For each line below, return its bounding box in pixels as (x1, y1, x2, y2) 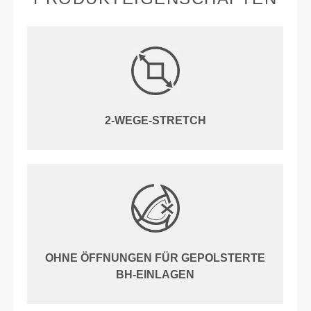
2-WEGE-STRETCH (104, 114, 206, 126)
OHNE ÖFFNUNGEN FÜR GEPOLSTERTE (45, 251, 266, 264)
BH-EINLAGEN (116, 268, 195, 280)
